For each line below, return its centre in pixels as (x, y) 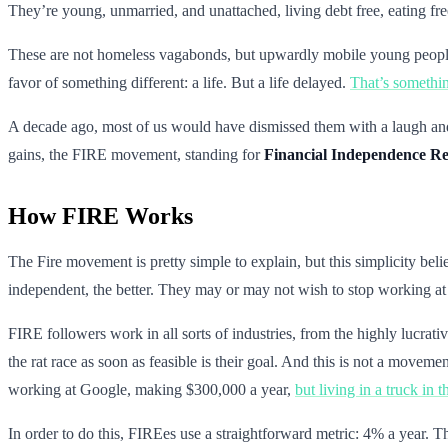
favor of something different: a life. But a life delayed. (179, 82)
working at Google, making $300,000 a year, (151, 389)
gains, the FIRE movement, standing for (136, 154)
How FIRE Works (100, 215)
